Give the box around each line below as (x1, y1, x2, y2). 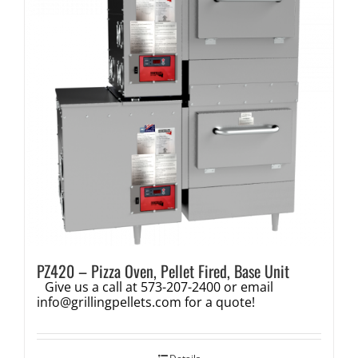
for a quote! (181, 292, 255, 311)
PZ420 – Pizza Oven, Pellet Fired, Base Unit (36, 258, 289, 283)
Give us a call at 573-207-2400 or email (44, 277, 273, 296)
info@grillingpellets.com (36, 292, 181, 311)
